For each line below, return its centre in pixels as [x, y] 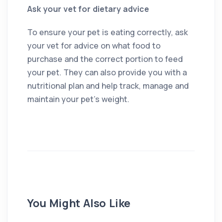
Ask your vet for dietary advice [88, 9]
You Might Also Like [79, 203]
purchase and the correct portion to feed [105, 59]
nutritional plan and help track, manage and [108, 85]
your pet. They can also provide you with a [107, 72]
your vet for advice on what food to [94, 45]
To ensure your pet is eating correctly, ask [108, 32]
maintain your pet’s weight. [78, 99]
